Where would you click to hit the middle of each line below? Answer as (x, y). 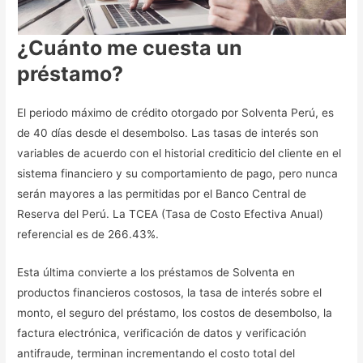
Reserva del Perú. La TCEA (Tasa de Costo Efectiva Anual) (171, 214)
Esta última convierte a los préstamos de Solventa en (156, 273)
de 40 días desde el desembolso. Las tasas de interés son (168, 133)
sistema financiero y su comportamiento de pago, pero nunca (178, 174)
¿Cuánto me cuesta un (130, 48)
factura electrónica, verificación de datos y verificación (162, 333)
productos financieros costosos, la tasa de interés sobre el (170, 293)
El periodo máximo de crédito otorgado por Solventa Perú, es (176, 113)
